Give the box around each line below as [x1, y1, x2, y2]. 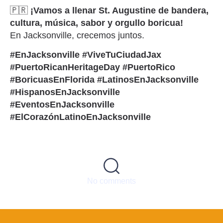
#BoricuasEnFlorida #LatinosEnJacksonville [10, 75, 199, 85]
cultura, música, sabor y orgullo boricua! [10, 17, 183, 28]
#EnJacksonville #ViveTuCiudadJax [10, 50, 161, 60]
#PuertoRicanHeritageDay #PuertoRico [10, 62, 175, 73]
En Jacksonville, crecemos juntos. [10, 30, 144, 40]
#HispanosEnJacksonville [10, 87, 120, 98]
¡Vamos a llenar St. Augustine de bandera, [30, 5, 209, 15]
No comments [87, 177, 136, 186]
